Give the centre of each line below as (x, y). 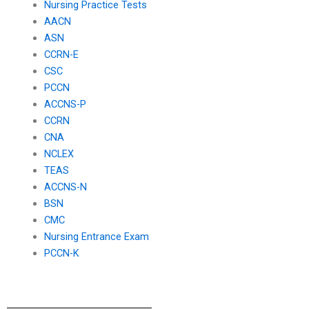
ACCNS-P (65, 104)
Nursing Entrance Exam (96, 237)
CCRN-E (61, 55)
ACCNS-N (65, 187)
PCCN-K (61, 253)
